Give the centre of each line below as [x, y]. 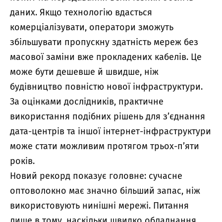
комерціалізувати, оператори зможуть [92, 27]
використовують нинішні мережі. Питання [99, 205]
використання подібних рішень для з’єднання [108, 116]
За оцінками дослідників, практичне [87, 101]
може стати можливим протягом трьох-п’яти [105, 146]
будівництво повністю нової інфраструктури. [106, 86]
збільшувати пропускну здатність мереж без [104, 42]
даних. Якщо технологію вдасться [81, 12]
